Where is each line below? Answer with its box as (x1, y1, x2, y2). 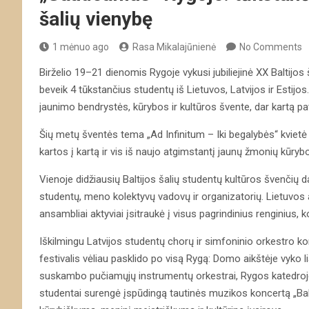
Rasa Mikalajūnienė (132, 41, 216, 52)
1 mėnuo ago (52, 41, 109, 52)
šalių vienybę (39, 7, 152, 30)
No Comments (239, 41, 302, 52)
